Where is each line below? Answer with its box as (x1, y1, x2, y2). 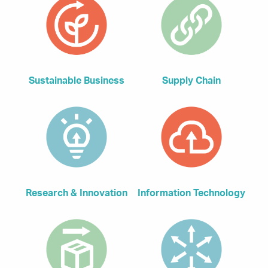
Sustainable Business (29, 76, 124, 86)
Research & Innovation (26, 188, 127, 199)
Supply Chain (162, 76, 221, 86)
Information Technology (138, 188, 245, 199)
